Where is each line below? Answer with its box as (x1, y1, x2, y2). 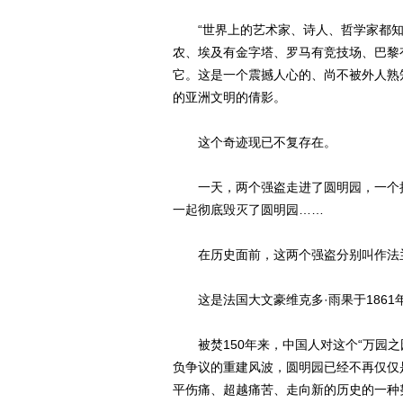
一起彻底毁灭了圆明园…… (173, 202, 324, 217)
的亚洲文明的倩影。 (173, 90, 286, 104)
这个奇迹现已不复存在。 (173, 135, 336, 149)
